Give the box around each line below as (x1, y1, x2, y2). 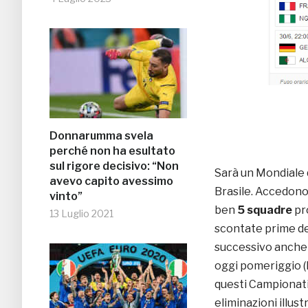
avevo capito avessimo (49, 175, 173, 188)
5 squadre (235, 203, 292, 217)
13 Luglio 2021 (49, 208, 113, 220)
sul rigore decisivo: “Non (49, 159, 179, 173)
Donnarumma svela (49, 129, 153, 143)
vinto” (49, 190, 82, 203)
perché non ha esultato (49, 144, 175, 158)
